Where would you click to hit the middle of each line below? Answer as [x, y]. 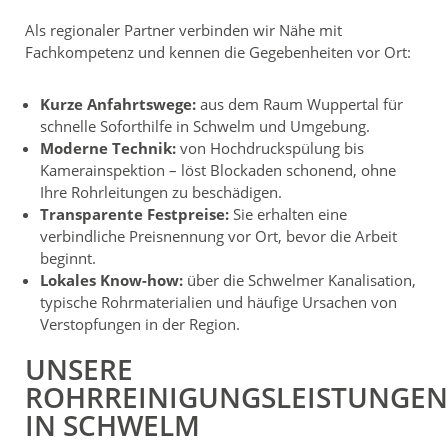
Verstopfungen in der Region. [140, 323]
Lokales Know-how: [111, 279]
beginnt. [68, 257]
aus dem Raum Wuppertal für [299, 103]
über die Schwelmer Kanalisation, [299, 279]
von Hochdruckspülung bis [270, 147]
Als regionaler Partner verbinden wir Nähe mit [183, 29]
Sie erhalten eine [288, 213]
